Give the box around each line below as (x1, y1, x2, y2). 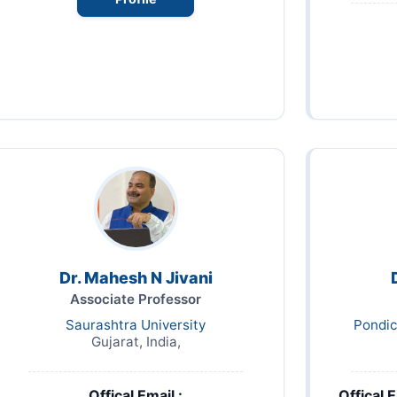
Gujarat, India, (90, 332, 181, 350)
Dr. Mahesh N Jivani (58, 268, 213, 287)
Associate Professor (70, 290, 201, 307)
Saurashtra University (66, 315, 206, 333)
